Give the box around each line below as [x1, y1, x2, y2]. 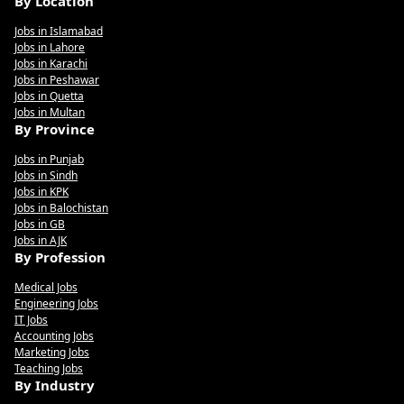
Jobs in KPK [14, 184, 69, 199]
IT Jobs [14, 312, 48, 327]
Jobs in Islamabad [14, 23, 103, 39]
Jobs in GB [14, 216, 65, 232]
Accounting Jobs [14, 328, 94, 344]
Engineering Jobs [14, 296, 98, 311]
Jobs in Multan [14, 105, 85, 120]
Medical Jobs [14, 280, 78, 295]
